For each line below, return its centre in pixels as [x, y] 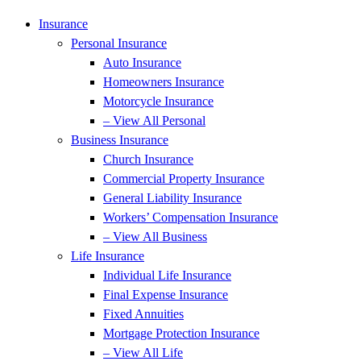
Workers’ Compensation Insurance [191, 217]
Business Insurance [120, 140]
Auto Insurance [142, 62]
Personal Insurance [119, 43]
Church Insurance [148, 159]
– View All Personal [154, 120]
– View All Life [143, 353]
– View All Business [155, 237]
